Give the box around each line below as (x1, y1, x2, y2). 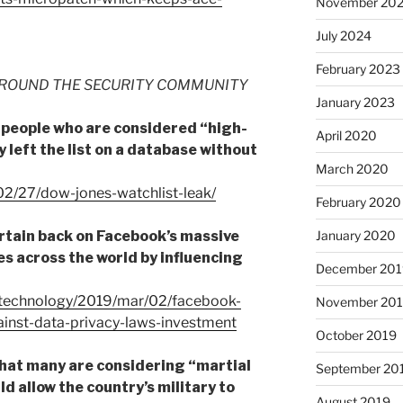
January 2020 (315, 228, 396, 244)
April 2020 (315, 128, 377, 144)
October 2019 (315, 327, 397, 344)
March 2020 (315, 161, 389, 177)
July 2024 (315, 28, 372, 44)
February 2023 (315, 61, 400, 77)
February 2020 (315, 194, 401, 210)
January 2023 (315, 94, 395, 111)
